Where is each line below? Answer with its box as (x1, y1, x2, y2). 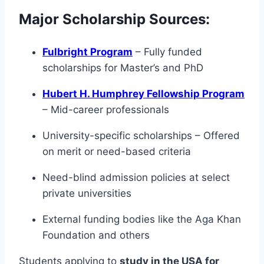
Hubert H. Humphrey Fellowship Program (42, 87, 245, 100)
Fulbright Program (42, 45, 133, 58)
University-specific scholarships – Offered (42, 129, 240, 141)
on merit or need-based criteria (42, 145, 191, 157)
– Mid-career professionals (42, 103, 169, 115)
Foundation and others (42, 229, 150, 241)
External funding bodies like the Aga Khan (42, 213, 241, 225)
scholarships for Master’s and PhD (42, 61, 203, 74)
